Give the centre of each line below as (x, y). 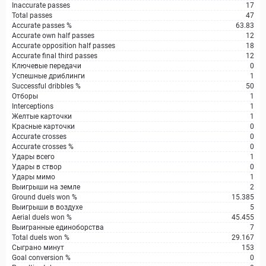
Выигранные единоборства (58, 227)
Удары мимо (34, 177)
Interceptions (33, 106)
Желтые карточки (42, 116)
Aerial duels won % (42, 217)
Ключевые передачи (47, 66)
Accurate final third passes (55, 56)
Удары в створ (37, 167)
